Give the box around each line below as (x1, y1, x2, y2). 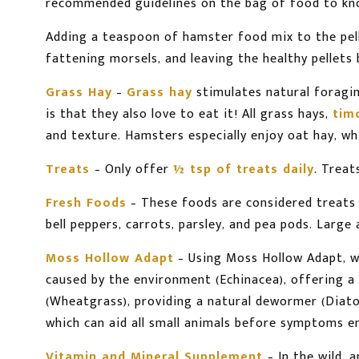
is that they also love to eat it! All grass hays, (46, 103, 333, 126)
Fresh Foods (46, 192, 127, 215)
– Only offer (95, 159, 173, 181)
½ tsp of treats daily (173, 159, 314, 181)
